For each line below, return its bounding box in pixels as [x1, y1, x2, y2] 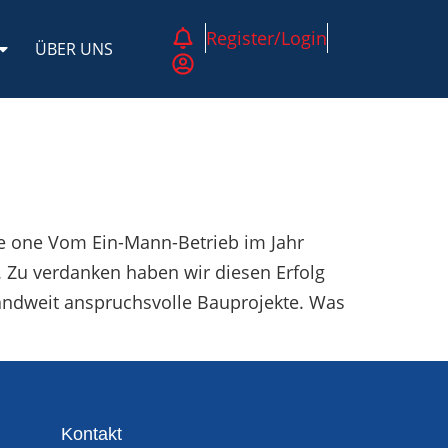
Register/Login [205, 26, 327, 50]
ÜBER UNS [35, 38, 114, 60]
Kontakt [61, 424, 122, 445]
